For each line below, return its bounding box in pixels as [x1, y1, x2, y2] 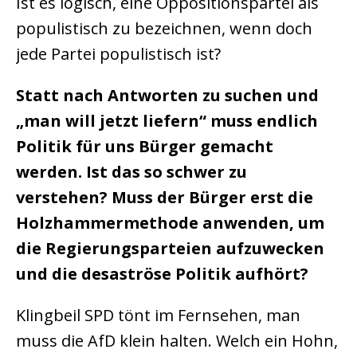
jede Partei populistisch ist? [16, 43, 221, 65]
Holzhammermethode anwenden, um [16, 212, 324, 233]
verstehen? [16, 186, 108, 208]
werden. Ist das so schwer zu [16, 161, 247, 182]
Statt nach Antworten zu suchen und [16, 84, 319, 106]
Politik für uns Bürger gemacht [16, 135, 273, 157]
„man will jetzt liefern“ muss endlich [16, 110, 318, 131]
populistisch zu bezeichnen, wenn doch [16, 18, 312, 39]
